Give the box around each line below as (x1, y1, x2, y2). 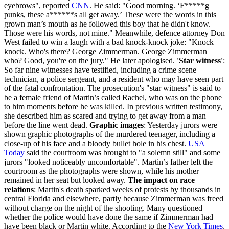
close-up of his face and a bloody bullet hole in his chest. (4, 139, 188, 148)
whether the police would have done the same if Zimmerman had (4, 212, 213, 221)
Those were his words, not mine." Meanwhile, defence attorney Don (4, 28, 225, 37)
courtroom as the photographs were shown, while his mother (4, 166, 199, 175)
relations (4, 185, 34, 194)
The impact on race (128, 175, 195, 185)
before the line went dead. (4, 120, 89, 129)
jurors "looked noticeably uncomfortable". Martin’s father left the (4, 157, 213, 166)
